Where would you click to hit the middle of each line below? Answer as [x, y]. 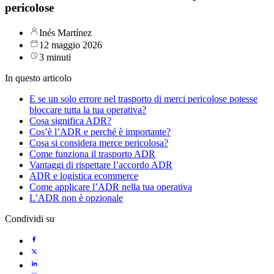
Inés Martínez [65, 33]
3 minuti [55, 57]
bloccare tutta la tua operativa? [88, 110]
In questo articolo [38, 78]
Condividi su [30, 219]
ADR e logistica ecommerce [84, 176]
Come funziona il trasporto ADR [92, 154]
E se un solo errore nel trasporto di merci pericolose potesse [143, 99]
